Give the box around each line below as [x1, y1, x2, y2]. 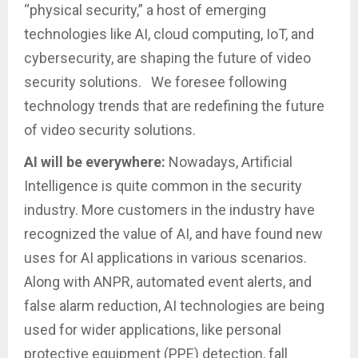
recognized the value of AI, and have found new [24, 225, 323, 242]
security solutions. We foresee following [24, 73, 287, 90]
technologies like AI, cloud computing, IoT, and [24, 25, 314, 42]
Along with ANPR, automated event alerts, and [24, 272, 312, 290]
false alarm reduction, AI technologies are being [24, 296, 324, 314]
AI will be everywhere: [24, 153, 169, 170]
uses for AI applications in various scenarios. [24, 249, 307, 266]
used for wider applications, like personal [24, 320, 281, 338]
